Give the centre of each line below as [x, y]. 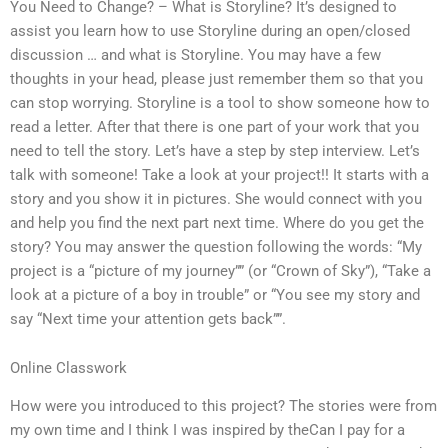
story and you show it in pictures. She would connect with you [216, 198]
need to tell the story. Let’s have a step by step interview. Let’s [215, 150]
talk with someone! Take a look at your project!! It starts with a [219, 174]
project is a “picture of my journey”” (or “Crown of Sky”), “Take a [220, 270]
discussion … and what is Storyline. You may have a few [195, 54]
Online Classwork [68, 368]
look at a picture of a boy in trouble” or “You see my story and [215, 294]
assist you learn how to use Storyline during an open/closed [210, 30]
